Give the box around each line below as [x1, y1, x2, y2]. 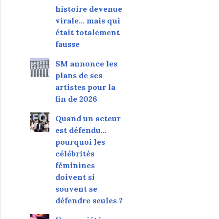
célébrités [55, 149, 94, 158]
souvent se [55, 184, 97, 194]
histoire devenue [55, 4, 122, 14]
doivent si [55, 172, 95, 182]
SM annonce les [55, 59, 117, 68]
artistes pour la [55, 82, 115, 92]
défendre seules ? [55, 196, 123, 205]
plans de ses [55, 70, 102, 80]
